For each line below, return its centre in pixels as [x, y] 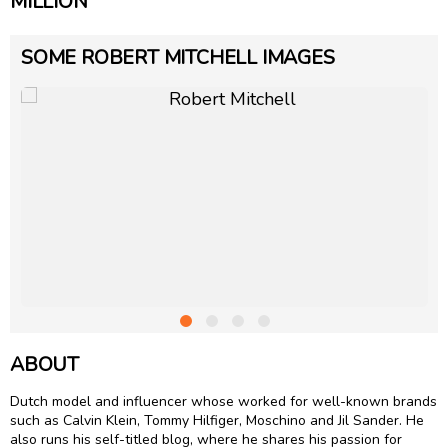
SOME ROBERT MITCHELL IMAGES [178, 57]
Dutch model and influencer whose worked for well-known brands [223, 402]
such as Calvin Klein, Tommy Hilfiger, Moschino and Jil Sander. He [217, 421]
